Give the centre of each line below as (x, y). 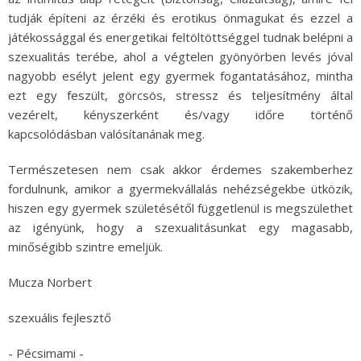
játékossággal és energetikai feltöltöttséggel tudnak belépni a (180, 37)
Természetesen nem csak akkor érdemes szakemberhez (180, 170)
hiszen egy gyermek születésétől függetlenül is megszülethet (180, 208)
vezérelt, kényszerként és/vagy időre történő (180, 115)
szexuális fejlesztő (60, 318)
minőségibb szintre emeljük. (85, 247)
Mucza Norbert (50, 282)
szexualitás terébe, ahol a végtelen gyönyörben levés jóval (180, 57)
